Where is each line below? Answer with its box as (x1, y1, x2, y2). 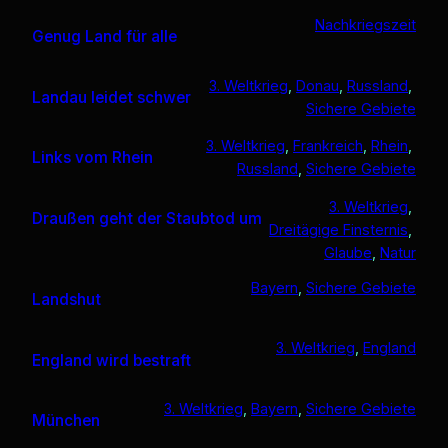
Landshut (32, 289, 101, 309)
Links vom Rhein (32, 148, 153, 168)
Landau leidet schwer (32, 87, 191, 107)
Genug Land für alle (32, 27, 177, 47)
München (32, 411, 100, 431)
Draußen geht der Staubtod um (32, 208, 262, 228)
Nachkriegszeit (315, 16, 416, 34)
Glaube (324, 243, 372, 261)
